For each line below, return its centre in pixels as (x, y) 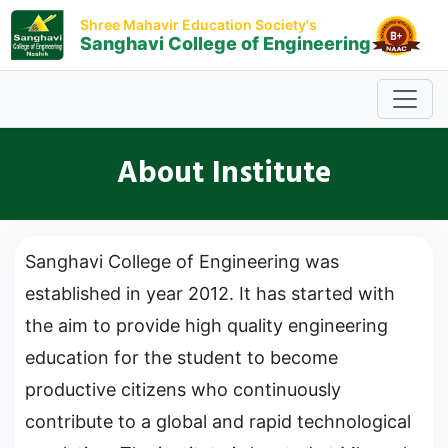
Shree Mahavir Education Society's (199, 24)
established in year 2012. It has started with (210, 293)
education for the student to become (181, 357)
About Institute (224, 174)
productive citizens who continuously (183, 389)
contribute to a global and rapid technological (218, 421)
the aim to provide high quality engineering (206, 325)
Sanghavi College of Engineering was (182, 261)
